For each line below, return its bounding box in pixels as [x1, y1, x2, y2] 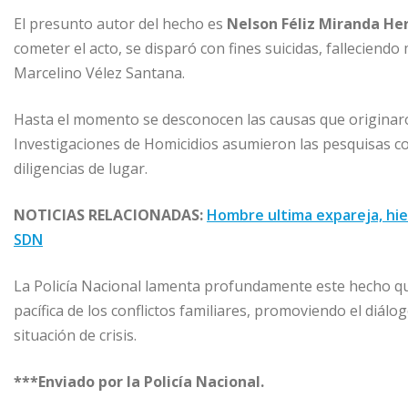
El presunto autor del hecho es [14, 13, 227, 34]
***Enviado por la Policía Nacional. [14, 371, 264, 392]
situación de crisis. [14, 324, 137, 345]
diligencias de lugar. [14, 158, 148, 178]
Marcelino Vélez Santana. [14, 62, 185, 83]
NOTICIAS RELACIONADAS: [14, 204, 207, 225]
